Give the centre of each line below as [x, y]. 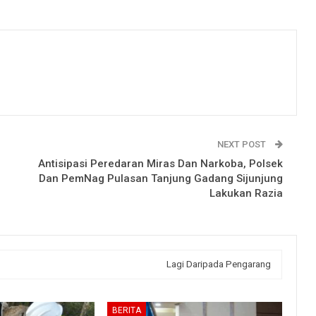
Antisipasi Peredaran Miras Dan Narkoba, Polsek [160, 163]
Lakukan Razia [246, 193]
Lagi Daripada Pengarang [219, 264]
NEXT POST [243, 144]
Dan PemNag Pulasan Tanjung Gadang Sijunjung [161, 178]
